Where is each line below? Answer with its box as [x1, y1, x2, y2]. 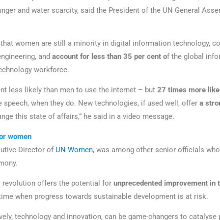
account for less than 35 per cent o [52, 52, 167, 61]
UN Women [55, 145, 93, 155]
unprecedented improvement [113, 178, 208, 188]
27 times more [157, 85, 206, 95]
